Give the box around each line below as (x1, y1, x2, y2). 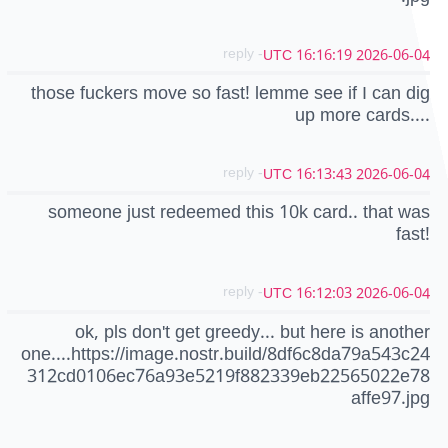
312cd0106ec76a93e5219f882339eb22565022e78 (27, 356, 430, 395)
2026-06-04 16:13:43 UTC (356, 159, 430, 190)
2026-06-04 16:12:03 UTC (356, 278, 430, 310)
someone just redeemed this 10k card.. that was (48, 193, 430, 232)
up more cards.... (295, 96, 430, 134)
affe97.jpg (351, 378, 430, 417)
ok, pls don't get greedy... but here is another (75, 312, 430, 351)
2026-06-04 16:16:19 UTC (356, 39, 430, 71)
